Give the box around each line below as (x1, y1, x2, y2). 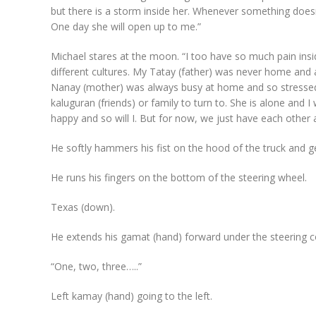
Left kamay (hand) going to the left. (51, 288, 212, 303)
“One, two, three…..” (51, 259, 142, 273)
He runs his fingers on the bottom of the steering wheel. (51, 170, 307, 184)
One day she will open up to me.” (51, 19, 201, 33)
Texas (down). (51, 200, 115, 214)
